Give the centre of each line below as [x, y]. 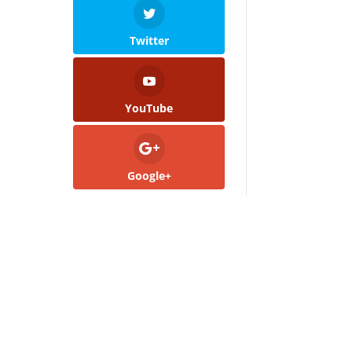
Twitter [149, 40]
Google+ [149, 175]
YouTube [149, 108]
